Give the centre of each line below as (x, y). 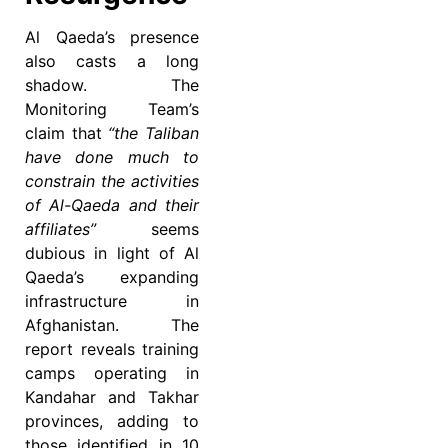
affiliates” (60, 228)
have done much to (112, 156)
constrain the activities (112, 180)
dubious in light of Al (112, 252)
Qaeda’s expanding (112, 276)
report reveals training (112, 348)
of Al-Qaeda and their (112, 204)
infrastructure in (112, 300)
